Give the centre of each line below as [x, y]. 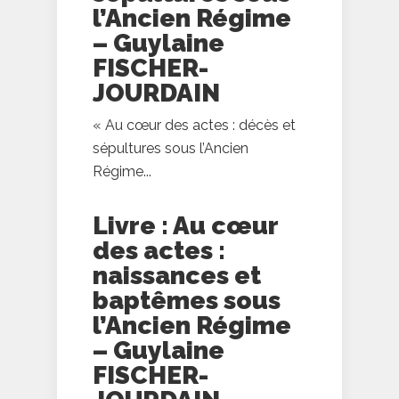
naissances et [177, 276]
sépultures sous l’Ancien [171, 149]
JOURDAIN [156, 94]
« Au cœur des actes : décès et [194, 126]
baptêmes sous [187, 301]
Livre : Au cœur [185, 226]
